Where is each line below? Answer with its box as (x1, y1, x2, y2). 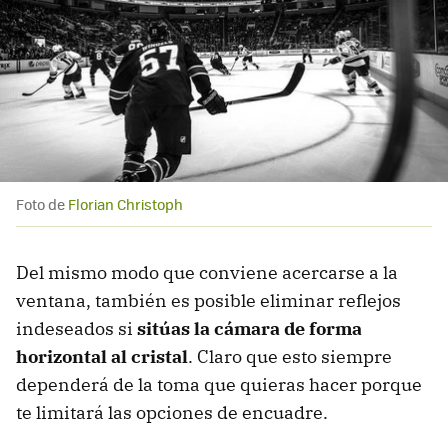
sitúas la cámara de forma (137, 317, 362, 341)
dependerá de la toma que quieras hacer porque (16, 373, 422, 397)
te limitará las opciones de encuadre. (16, 401, 328, 425)
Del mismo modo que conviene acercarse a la (16, 261, 398, 285)
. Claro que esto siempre (188, 345, 392, 369)
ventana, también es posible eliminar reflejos (16, 289, 401, 313)
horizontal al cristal (16, 345, 188, 369)
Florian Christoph (68, 194, 183, 215)
